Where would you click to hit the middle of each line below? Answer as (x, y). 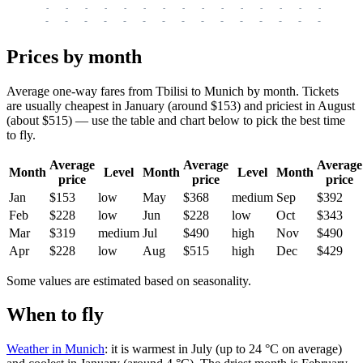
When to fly (55, 315)
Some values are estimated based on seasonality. (129, 280)
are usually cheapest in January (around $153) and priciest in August (181, 105)
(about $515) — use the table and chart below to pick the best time (176, 120)
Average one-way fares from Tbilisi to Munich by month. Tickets (173, 91)
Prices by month (74, 56)
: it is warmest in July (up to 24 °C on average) (223, 349)
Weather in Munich (56, 349)
